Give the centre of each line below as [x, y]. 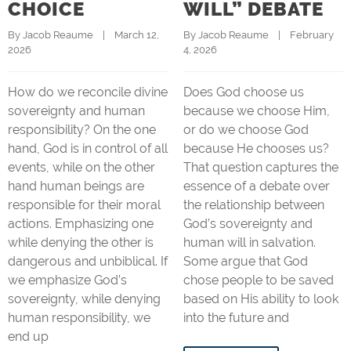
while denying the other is [81, 242]
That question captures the [261, 167]
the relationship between [254, 205]
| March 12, [126, 35]
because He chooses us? [256, 148]
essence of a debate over [257, 186]
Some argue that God [246, 261]
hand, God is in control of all [88, 148]
